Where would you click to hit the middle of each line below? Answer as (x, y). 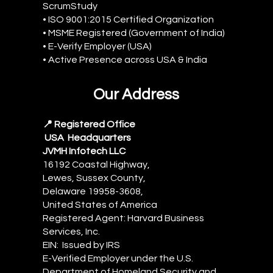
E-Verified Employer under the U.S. (118, 258)
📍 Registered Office (89, 124)
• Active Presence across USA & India (125, 59)
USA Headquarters (88, 137)
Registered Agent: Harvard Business (123, 218)
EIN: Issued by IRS (82, 245)
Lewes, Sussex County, (94, 178)
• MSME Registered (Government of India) (134, 33)
